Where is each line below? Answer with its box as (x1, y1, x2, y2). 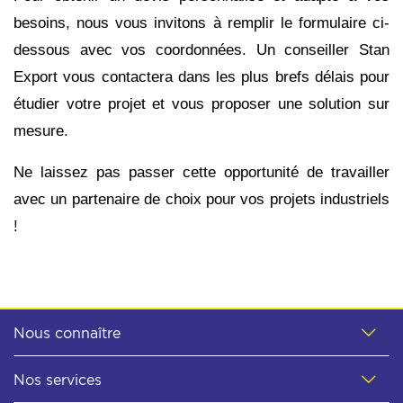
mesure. (13, 121, 73, 139)
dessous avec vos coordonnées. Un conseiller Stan (13, 40, 390, 58)
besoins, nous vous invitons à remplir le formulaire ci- (13, 13, 390, 31)
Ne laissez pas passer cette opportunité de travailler (13, 163, 390, 181)
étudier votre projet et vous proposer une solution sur (13, 94, 390, 112)
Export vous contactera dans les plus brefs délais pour (13, 67, 390, 85)
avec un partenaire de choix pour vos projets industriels (13, 190, 390, 208)
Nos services (13, 372, 102, 389)
